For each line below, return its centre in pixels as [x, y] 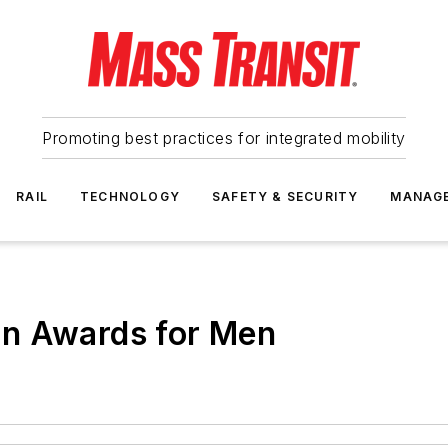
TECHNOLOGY [130, 196]
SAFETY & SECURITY [285, 196]
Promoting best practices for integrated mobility [224, 138]
